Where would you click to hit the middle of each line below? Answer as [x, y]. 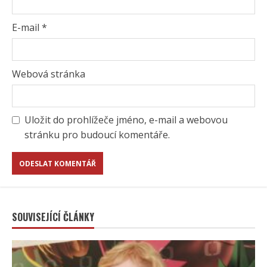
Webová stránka [49, 74]
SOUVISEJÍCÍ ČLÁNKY [53, 217]
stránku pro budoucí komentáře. [97, 135]
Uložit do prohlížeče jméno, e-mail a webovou [126, 120]
